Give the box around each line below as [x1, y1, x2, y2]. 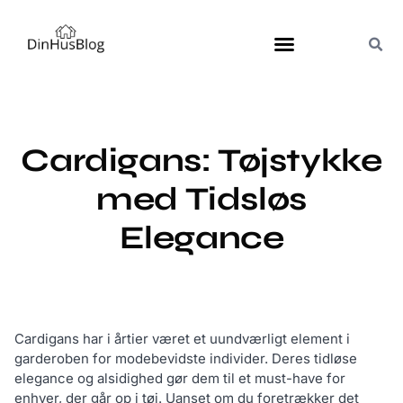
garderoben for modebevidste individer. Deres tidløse [14, 350, 357, 368]
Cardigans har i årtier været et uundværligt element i [14, 330, 350, 348]
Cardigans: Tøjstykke [21, 141, 382, 181]
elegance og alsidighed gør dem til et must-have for [14, 370, 345, 388]
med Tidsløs [96, 180, 307, 219]
